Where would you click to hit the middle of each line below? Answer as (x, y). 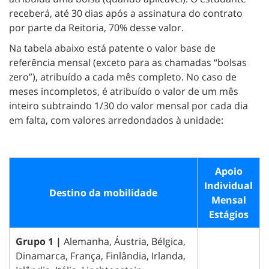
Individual (228, 186)
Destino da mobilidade (103, 193)
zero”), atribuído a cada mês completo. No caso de (123, 77)
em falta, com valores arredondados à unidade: (116, 120)
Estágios (228, 215)
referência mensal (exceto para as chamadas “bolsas (128, 63)
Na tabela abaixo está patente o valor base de (112, 48)
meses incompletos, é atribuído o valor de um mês (124, 92)
